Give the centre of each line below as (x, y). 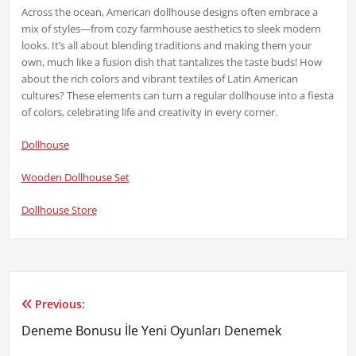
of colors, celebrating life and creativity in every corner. (149, 112)
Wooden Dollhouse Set (75, 178)
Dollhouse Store (59, 210)
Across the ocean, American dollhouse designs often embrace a (169, 12)
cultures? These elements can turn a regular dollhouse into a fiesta (177, 96)
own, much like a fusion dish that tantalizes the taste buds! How (171, 62)
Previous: (60, 304)
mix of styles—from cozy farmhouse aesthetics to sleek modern (171, 29)
